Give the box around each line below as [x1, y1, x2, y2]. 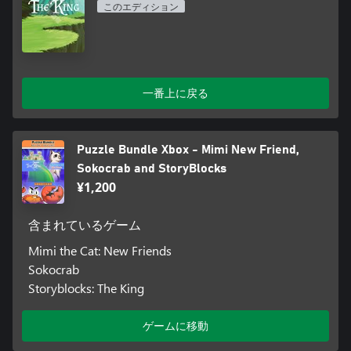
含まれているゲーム [27, 219, 141, 233]
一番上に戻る [143, 85, 208, 101]
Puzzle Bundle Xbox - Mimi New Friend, [76, 143, 299, 157]
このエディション [103, 2, 179, 13]
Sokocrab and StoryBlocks [76, 162, 226, 175]
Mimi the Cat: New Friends [27, 242, 172, 259]
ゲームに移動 [143, 318, 208, 334]
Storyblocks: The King [27, 280, 144, 297]
